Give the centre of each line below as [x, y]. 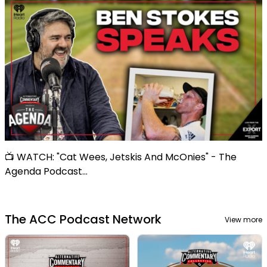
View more [243, 219]
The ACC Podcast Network [83, 219]
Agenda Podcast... [46, 171]
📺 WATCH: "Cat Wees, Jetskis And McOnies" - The [121, 157]
